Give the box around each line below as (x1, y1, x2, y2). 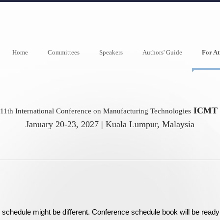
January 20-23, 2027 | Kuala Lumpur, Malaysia (26, 119, 194, 129)
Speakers (99, 49, 123, 56)
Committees (48, 49, 80, 56)
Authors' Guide (142, 49, 182, 56)
